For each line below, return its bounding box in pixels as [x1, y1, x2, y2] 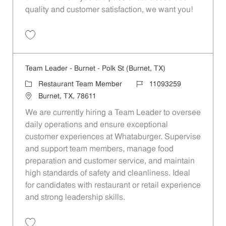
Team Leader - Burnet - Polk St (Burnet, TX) [25, 65, 165, 73]
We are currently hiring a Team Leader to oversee [25, 109, 201, 118]
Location [24, 92, 52, 100]
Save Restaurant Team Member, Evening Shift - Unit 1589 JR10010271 [29, 41, 224, 47]
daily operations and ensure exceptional [25, 121, 168, 130]
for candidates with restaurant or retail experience [25, 182, 201, 190]
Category [24, 80, 54, 88]
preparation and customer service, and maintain [25, 157, 195, 166]
